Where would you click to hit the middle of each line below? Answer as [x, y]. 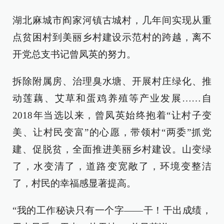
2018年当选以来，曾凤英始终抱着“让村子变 [112, 115]
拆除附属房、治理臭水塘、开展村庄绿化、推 [112, 81]
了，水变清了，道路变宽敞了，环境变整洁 [112, 166]
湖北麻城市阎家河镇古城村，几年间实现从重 [112, 20]
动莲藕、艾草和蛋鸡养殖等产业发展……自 [112, 98]
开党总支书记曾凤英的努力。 [74, 54]
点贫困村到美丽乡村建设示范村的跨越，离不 [112, 37]
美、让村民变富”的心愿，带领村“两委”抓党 [112, 132]
